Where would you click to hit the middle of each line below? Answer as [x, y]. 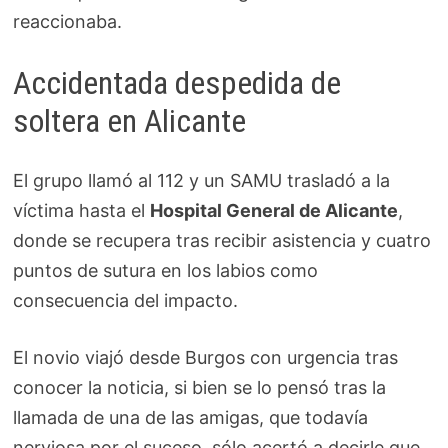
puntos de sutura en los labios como [166, 271]
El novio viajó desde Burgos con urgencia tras [206, 358]
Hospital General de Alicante [274, 211]
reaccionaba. [68, 21]
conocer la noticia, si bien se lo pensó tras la [200, 388]
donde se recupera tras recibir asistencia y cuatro [222, 241]
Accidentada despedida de [177, 82]
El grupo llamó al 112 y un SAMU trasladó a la [202, 181]
